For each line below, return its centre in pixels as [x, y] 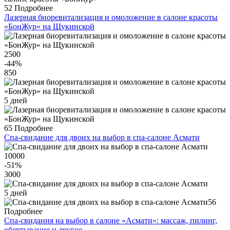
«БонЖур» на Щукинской [49, 27]
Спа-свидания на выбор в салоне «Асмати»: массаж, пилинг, [111, 221]
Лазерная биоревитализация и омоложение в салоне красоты [111, 17]
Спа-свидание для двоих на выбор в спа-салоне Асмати [102, 138]
